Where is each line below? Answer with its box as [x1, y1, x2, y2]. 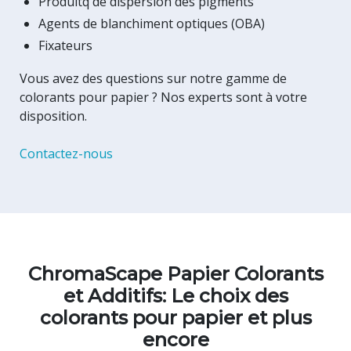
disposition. [20, 107, 87, 125]
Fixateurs [38, 37, 92, 55]
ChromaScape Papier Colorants [27, 262, 324, 286]
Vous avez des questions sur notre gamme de [20, 70, 287, 88]
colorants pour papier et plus [39, 306, 312, 330]
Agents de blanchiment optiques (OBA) [38, 15, 265, 33]
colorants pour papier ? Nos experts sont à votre [20, 89, 307, 107]
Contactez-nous [20, 145, 113, 163]
